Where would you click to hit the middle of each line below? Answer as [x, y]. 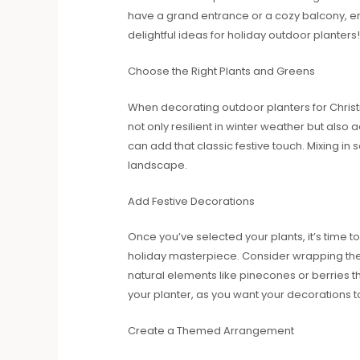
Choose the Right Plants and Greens [221, 71]
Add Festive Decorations [191, 201]
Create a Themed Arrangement [211, 331]
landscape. [157, 165]
